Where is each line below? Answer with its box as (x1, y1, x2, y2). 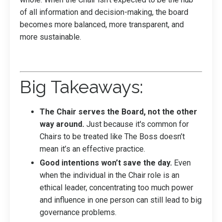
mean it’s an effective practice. (40, 144, 145, 154)
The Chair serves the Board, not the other (40, 107, 197, 116)
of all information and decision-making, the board (20, 7, 188, 17)
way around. (40, 119, 84, 129)
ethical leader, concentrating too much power (40, 182, 193, 192)
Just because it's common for (84, 119, 189, 129)
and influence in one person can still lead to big (40, 195, 202, 205)
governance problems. (40, 207, 116, 217)
